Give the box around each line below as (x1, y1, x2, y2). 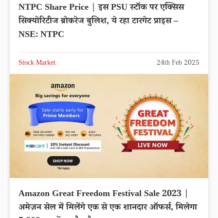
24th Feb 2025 (157, 58, 200, 70)
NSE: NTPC (18, 29, 64, 43)
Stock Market (18, 58, 55, 70)
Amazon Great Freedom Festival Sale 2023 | (18, 188, 189, 202)
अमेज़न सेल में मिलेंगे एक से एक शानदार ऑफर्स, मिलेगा (18, 201, 197, 216)
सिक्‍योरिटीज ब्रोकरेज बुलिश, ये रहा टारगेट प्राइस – (18, 15, 178, 29)
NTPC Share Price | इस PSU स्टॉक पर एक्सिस (18, 1, 184, 16)
